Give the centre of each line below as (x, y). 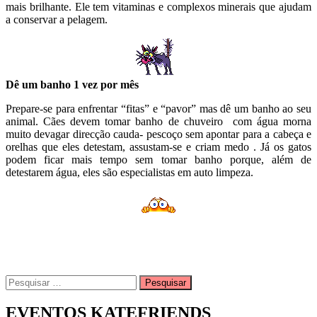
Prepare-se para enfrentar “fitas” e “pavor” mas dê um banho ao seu (158, 108)
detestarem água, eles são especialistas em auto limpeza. (129, 172)
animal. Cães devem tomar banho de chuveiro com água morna (158, 121)
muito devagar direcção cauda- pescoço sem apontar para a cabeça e (158, 134)
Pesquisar (26, 280)
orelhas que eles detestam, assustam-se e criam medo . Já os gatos (158, 146)
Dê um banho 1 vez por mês (74, 84)
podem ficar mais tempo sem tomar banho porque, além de (158, 159)
